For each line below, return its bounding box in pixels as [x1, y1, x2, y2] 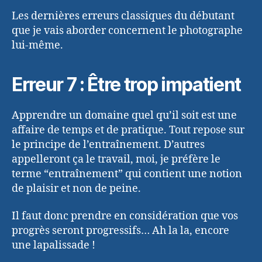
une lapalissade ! [12, 239, 95, 253]
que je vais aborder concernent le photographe [12, 23, 243, 37]
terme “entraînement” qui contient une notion [12, 167, 242, 181]
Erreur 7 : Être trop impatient [12, 73, 242, 96]
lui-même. [12, 38, 63, 52]
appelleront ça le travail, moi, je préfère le [12, 152, 220, 166]
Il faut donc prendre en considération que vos [12, 209, 238, 223]
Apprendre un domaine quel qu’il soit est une [12, 108, 237, 122]
